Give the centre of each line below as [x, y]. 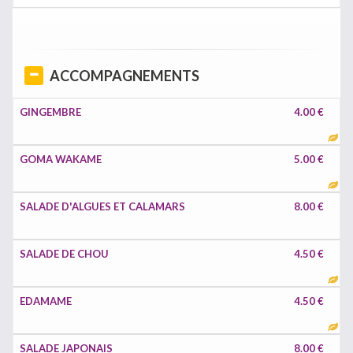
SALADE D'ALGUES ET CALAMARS [102, 206]
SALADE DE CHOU [64, 254]
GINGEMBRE [50, 112]
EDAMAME [46, 301]
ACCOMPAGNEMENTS [124, 76]
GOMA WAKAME [61, 159]
